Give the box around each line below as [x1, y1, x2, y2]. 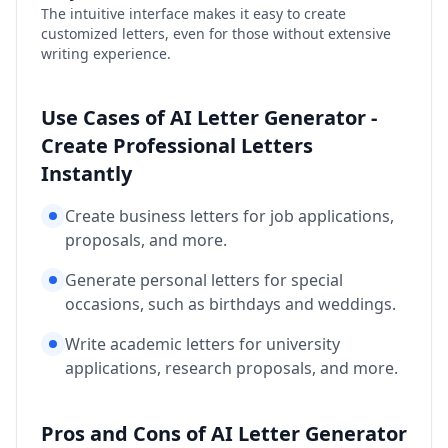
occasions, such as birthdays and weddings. [65, 292, 396, 315]
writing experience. [41, 43, 171, 63]
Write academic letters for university [65, 332, 340, 355]
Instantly [41, 159, 132, 187]
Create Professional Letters [41, 131, 313, 159]
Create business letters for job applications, [65, 204, 394, 227]
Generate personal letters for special [65, 268, 343, 291]
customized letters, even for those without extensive [41, 23, 391, 43]
